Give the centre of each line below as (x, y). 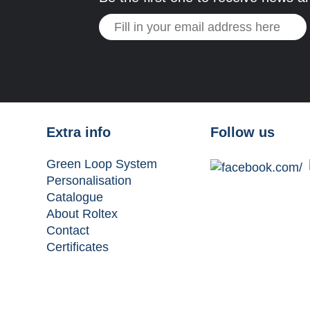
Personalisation (89, 181)
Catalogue (74, 197)
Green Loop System (101, 164)
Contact (67, 230)
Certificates (77, 247)
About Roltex (82, 214)
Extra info (78, 132)
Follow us (242, 132)
